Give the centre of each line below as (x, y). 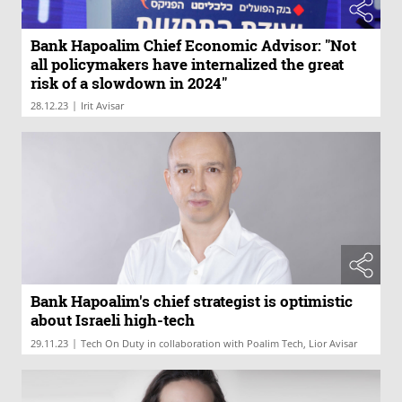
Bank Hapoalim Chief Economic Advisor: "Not (193, 46)
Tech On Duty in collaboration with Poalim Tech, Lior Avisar (219, 344)
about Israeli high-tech (113, 320)
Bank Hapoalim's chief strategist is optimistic (192, 301)
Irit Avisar (102, 106)
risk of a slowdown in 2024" (129, 83)
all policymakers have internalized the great (187, 65)
